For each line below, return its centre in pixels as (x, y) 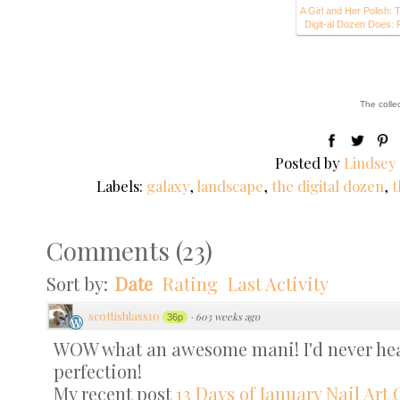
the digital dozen (327, 186)
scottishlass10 (124, 315)
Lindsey (371, 162)
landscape (229, 186)
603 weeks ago (228, 316)
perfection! (98, 371)
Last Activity (278, 283)
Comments (108, 250)
